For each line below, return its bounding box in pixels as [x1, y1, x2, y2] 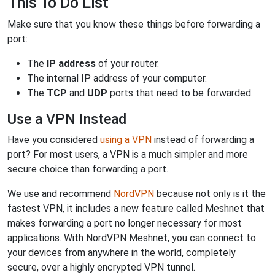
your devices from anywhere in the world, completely [7, 246, 236, 258]
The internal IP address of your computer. [27, 72, 207, 84]
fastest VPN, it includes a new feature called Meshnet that [7, 202, 265, 214]
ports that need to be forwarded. [107, 87, 253, 99]
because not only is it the [154, 187, 266, 199]
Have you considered [7, 133, 100, 145]
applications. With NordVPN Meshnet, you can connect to [7, 231, 256, 244]
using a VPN [100, 133, 152, 145]
